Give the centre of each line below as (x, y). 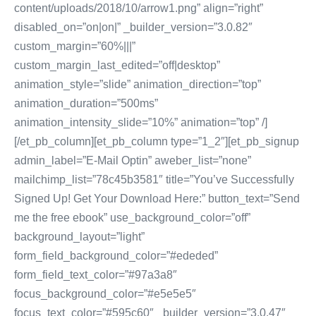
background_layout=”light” (79, 237)
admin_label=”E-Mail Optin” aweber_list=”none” (133, 160)
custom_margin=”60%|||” (75, 46)
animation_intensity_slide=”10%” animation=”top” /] (141, 122)
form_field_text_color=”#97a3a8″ (96, 275)
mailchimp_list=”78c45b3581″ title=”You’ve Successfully (154, 180)
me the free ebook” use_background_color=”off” (132, 218)
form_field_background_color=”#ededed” (116, 256)
